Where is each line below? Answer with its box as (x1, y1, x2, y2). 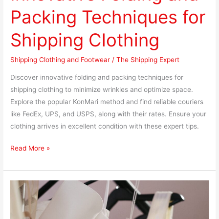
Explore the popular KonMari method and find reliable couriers (10, 97, 204, 106)
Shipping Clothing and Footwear (10, 56, 110, 64)
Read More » (10, 144, 50, 153)
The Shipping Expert (116, 56, 180, 64)
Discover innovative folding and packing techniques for (10, 73, 184, 81)
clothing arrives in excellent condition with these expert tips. (10, 122, 199, 130)
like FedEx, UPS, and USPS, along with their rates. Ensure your (10, 109, 207, 118)
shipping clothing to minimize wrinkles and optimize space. (10, 85, 194, 93)
